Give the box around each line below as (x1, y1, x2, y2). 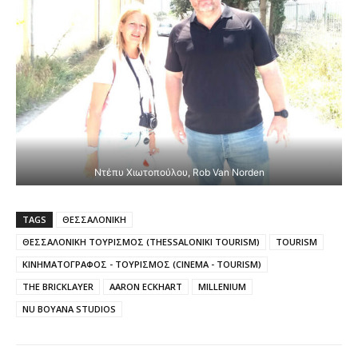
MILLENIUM (198, 280, 246, 293)
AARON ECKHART (109, 280, 182, 293)
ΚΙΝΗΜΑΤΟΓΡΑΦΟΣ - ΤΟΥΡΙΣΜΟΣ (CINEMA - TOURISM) (22, 258, 261, 271)
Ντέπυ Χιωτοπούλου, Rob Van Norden (93, 165, 265, 178)
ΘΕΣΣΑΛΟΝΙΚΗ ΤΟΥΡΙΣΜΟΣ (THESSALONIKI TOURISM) (22, 236, 260, 249)
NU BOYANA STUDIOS (22, 303, 116, 316)
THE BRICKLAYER (22, 280, 93, 293)
